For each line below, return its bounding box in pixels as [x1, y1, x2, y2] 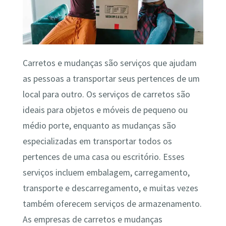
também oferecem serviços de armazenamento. [22, 198, 202, 210]
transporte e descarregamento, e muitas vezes [22, 183, 198, 194]
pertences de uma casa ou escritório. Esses [22, 151, 185, 163]
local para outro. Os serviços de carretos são [22, 89, 190, 100]
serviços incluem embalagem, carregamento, [22, 167, 190, 179]
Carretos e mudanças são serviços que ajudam [22, 58, 197, 69]
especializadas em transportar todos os [22, 136, 172, 147]
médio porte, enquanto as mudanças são [22, 120, 176, 132]
